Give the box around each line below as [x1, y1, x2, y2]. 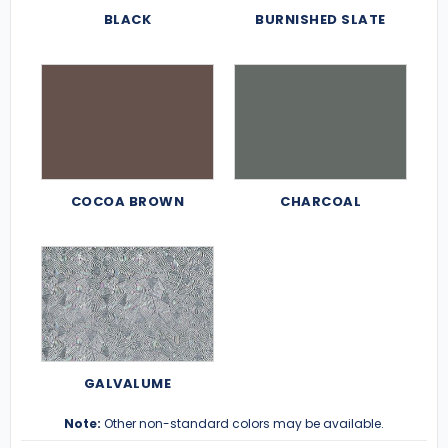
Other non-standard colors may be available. [101, 414, 384, 432]
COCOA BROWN [70, 191, 185, 211]
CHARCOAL [280, 191, 361, 211]
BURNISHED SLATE [255, 9, 386, 29]
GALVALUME [83, 373, 172, 393]
